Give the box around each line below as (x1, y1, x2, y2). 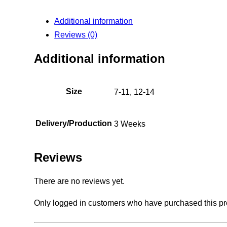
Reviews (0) (54, 30, 98, 39)
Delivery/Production (35, 119, 112, 128)
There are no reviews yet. (34, 176, 125, 185)
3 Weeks (114, 119, 146, 128)
